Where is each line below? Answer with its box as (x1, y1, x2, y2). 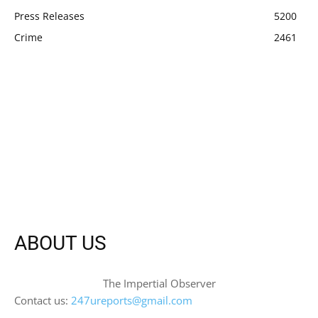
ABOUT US (14, 231, 106, 255)
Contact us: (14, 292, 71, 307)
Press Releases (14, 9, 84, 23)
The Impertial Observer (102, 275, 216, 290)
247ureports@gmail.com (71, 292, 192, 307)
